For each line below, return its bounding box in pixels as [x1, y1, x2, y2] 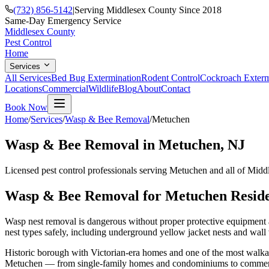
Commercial [42, 83, 88, 94]
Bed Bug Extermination [51, 73, 141, 83]
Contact [161, 83, 190, 94]
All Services [5, 73, 51, 83]
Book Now [5, 102, 47, 112]
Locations [5, 83, 42, 94]
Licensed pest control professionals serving [5, 165, 169, 175]
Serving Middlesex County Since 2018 [74, 5, 222, 15]
